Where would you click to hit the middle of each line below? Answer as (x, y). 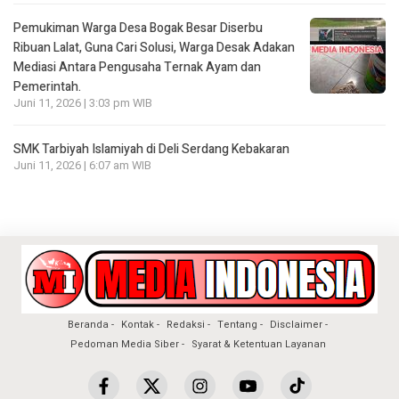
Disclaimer (296, 325)
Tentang (237, 325)
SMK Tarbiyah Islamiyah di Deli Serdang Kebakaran (151, 150)
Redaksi (186, 325)
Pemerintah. (47, 87)
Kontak (138, 325)
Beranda (88, 325)
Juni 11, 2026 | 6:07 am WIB (82, 166)
